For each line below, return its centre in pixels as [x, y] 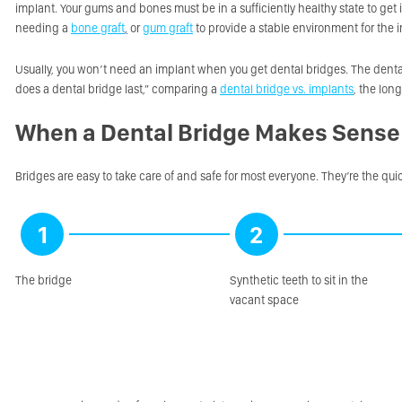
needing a [43, 28]
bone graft [98, 28]
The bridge [44, 280]
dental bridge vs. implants [287, 89]
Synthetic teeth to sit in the [298, 280]
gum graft [168, 28]
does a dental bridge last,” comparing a [118, 89]
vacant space [264, 300]
